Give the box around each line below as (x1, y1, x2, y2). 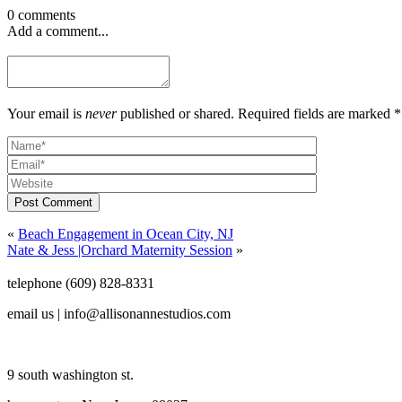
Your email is (7, 105, 85, 121)
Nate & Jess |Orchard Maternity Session (7, 241, 232, 258)
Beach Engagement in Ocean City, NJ (18, 225, 233, 241)
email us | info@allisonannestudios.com (7, 305, 231, 321)
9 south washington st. (7, 366, 134, 382)
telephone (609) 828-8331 (7, 275, 154, 291)
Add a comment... (7, 22, 109, 39)
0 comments (7, 6, 75, 22)
